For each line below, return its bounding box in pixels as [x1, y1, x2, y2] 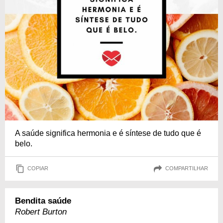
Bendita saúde [15, 196, 71, 206]
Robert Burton [15, 207, 67, 217]
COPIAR [27, 165, 48, 172]
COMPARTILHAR [165, 165, 208, 172]
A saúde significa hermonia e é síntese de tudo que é [15, 128, 201, 137]
